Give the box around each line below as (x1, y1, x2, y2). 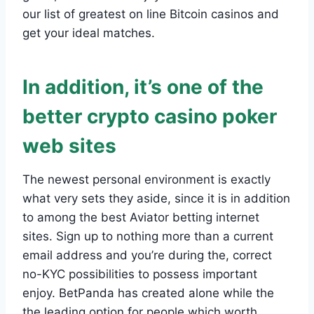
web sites (22, 133, 116, 158)
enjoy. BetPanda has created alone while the (22, 285, 274, 300)
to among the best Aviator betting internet (22, 210, 259, 224)
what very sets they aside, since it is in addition (22, 191, 290, 205)
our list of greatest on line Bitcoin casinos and (22, 6, 279, 21)
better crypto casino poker (22, 104, 277, 128)
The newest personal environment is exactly (22, 172, 271, 186)
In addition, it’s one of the (22, 74, 264, 99)
